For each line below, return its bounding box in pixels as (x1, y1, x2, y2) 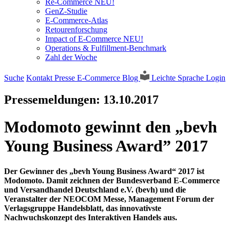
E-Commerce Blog (77, 73, 140, 82)
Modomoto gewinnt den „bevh (4, 118, 217, 137)
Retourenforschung (45, 25, 107, 34)
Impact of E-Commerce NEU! (45, 34, 143, 43)
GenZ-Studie (45, 7, 87, 15)
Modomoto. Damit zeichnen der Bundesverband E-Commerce (4, 176, 220, 185)
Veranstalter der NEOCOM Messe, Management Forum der (4, 194, 214, 203)
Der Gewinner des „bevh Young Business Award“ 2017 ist (4, 166, 204, 176)
